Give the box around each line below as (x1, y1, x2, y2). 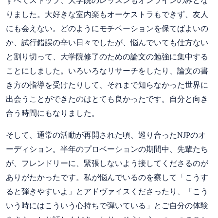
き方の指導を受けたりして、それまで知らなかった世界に (6, 80, 208, 89)
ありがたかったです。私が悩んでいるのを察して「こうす (6, 173, 208, 182)
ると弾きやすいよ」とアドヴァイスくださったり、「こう (6, 187, 208, 196)
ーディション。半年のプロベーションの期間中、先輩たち (6, 145, 208, 153)
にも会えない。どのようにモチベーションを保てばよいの (6, 24, 208, 33)
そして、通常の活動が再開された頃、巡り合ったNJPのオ (6, 130, 206, 139)
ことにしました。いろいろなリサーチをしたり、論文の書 (6, 66, 208, 75)
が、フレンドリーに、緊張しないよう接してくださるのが (6, 159, 208, 167)
